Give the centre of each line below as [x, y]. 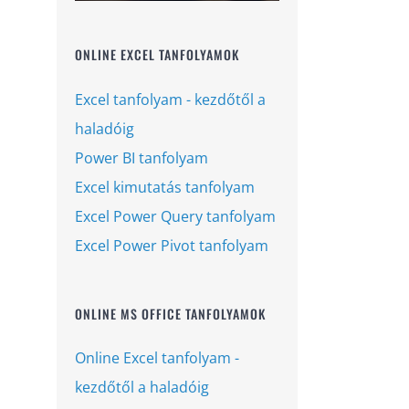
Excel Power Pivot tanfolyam [172, 245]
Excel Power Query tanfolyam [175, 216]
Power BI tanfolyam [142, 157]
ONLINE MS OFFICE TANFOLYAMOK [170, 313]
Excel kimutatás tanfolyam [165, 187]
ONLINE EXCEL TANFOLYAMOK [157, 54]
